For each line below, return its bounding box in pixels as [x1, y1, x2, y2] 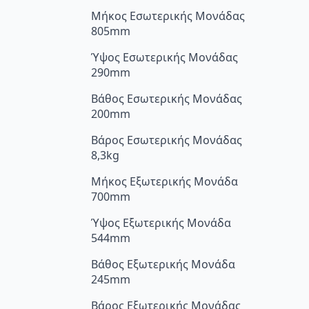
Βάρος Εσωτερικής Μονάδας [91, 132, 242, 148]
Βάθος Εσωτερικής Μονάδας [91, 90, 242, 106]
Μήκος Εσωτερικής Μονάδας [91, 8, 245, 23]
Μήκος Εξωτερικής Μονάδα [91, 173, 238, 189]
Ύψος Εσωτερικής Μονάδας [91, 49, 238, 65]
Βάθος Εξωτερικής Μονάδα [91, 256, 235, 272]
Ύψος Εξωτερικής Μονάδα [91, 215, 231, 230]
